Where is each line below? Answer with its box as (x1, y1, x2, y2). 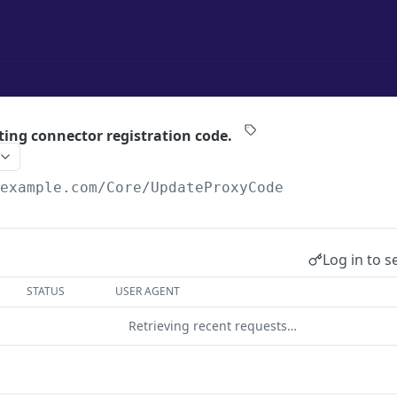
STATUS (27, 284, 66, 299)
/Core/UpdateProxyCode (97, 179, 284, 196)
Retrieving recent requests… (128, 317, 297, 334)
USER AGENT (115, 284, 181, 299)
